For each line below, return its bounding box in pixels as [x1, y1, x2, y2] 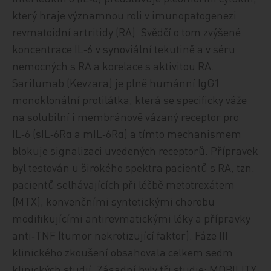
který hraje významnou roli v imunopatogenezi [12, 8, 237, 22]
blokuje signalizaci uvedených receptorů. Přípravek [12, 143, 259, 157]
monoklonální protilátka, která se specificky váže [12, 93, 247, 106]
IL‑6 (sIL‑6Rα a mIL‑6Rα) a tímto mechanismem [12, 126, 242, 140]
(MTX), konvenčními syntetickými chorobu [12, 194, 215, 208]
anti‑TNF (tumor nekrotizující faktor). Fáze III [12, 228, 229, 242]
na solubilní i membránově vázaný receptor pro [12, 109, 240, 123]
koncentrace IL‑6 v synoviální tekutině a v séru [12, 42, 236, 56]
